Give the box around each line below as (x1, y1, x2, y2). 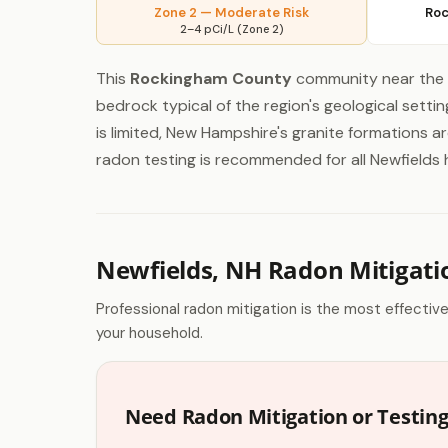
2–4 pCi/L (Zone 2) (180, 22, 283, 36)
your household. (96, 323, 203, 343)
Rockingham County (130, 68, 292, 89)
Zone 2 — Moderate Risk (154, 4, 309, 21)
